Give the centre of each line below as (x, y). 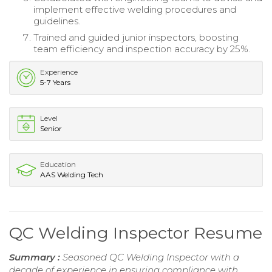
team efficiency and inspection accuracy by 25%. (142, 49)
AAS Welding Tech (72, 174)
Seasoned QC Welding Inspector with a (151, 257)
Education (58, 164)
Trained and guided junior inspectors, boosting (136, 37)
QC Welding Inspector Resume (136, 233)
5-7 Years (55, 82)
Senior (51, 128)
